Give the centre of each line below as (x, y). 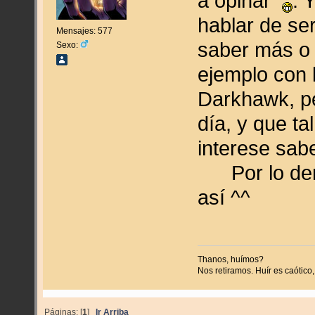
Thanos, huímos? (231, 259)
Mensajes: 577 (84, 31)
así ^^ (224, 197)
